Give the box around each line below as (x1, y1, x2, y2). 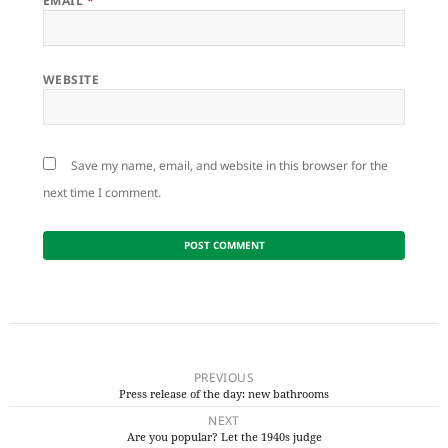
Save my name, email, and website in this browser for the (70, 156, 388, 174)
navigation (9, 361, 87, 381)
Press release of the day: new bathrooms (119, 385, 329, 401)
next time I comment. (42, 183, 161, 201)
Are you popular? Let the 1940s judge (126, 428, 322, 444)
